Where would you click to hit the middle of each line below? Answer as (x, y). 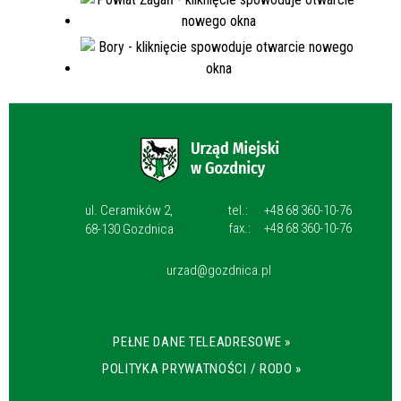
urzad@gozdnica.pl (218, 271)
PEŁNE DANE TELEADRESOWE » (202, 342)
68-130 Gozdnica (129, 230)
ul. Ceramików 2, (129, 211)
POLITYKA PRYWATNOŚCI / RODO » (202, 369)
